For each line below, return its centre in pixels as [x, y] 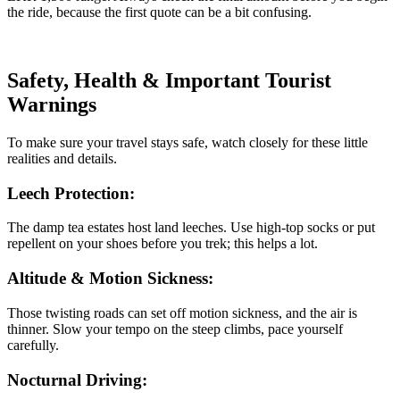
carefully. [33, 345]
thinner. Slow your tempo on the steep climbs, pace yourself [175, 329]
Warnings [52, 105]
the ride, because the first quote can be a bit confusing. [159, 12]
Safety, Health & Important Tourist [169, 81]
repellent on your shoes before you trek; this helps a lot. [162, 244]
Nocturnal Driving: [77, 379]
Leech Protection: [71, 193]
